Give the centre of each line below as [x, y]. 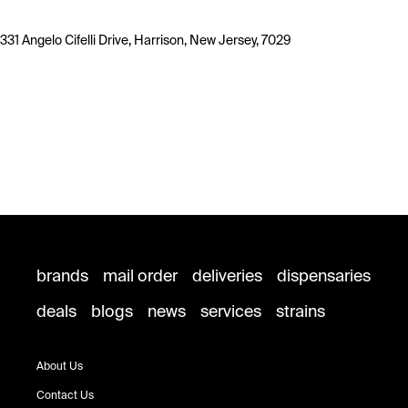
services [231, 311]
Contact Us [65, 395]
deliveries [227, 276]
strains [301, 311]
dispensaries [324, 276]
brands [62, 276]
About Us [60, 366]
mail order [140, 276]
